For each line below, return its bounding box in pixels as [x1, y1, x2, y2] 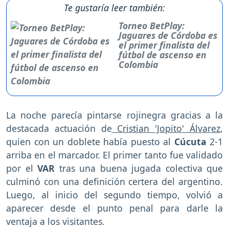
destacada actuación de [6, 122, 112, 135]
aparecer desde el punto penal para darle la [6, 202, 223, 215]
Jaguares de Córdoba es [119, 29, 218, 42]
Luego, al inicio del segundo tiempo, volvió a [6, 189, 223, 201]
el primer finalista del [119, 39, 210, 52]
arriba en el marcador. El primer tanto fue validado [6, 149, 223, 162]
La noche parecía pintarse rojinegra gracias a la [6, 109, 223, 122]
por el [6, 162, 37, 175]
